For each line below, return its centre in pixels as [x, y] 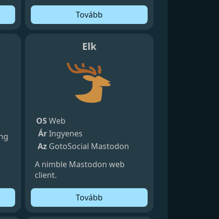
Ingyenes [66, 133]
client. [45, 175]
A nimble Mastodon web [79, 164]
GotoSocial [69, 146]
